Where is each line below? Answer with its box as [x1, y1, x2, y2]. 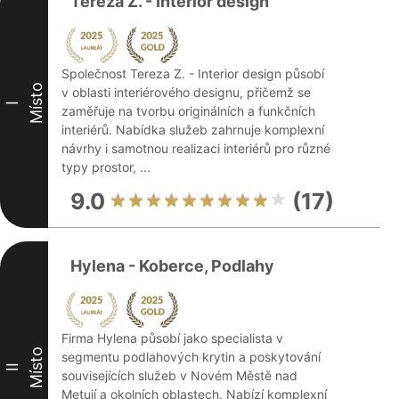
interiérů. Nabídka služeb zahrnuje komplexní [61, 122, 324, 137]
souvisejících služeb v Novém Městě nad [61, 368, 297, 383]
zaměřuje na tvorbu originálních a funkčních [61, 103, 315, 118]
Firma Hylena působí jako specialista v [61, 330, 283, 346]
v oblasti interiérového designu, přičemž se [61, 85, 311, 100]
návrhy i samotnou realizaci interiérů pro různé [61, 141, 330, 156]
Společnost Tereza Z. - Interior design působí [61, 66, 324, 81]
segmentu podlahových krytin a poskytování [61, 349, 321, 364]
